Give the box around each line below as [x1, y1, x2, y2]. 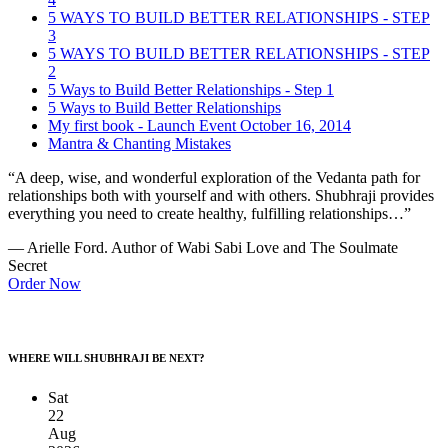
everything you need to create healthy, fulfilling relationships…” [8, 204, 411, 222]
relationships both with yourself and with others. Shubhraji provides [8, 186, 434, 204]
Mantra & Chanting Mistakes [48, 134, 231, 152]
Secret [8, 256, 47, 274]
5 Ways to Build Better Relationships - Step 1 [48, 80, 334, 98]
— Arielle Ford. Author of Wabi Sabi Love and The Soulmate [8, 238, 398, 256]
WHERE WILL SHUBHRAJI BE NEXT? [8, 351, 205, 364]
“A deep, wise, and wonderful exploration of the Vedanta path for [8, 168, 420, 186]
